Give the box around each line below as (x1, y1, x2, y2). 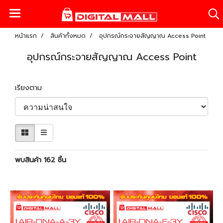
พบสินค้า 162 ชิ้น (15, 155, 66, 165)
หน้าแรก (15, 31, 37, 40)
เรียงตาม (15, 83, 49, 93)
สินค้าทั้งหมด (50, 31, 86, 40)
